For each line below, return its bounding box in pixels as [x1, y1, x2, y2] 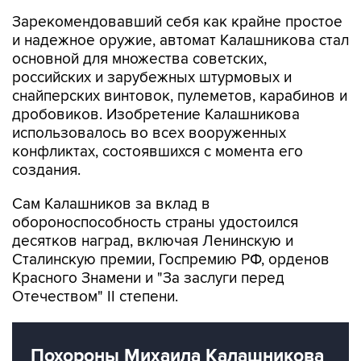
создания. [12, 127, 81, 146]
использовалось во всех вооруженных [12, 90, 286, 109]
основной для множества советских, [12, 16, 267, 35]
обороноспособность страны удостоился [12, 180, 298, 198]
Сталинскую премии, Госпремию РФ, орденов [12, 217, 330, 235]
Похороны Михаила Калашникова [31, 311, 324, 334]
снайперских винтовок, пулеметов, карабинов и [12, 53, 347, 72]
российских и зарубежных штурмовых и [12, 35, 292, 53]
